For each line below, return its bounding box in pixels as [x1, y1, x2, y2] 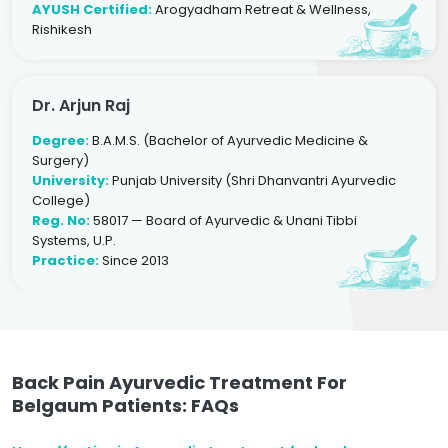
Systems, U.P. [32, 231, 116, 250]
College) [32, 191, 90, 210]
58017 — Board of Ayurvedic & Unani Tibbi [90, 211, 357, 230]
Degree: [32, 131, 89, 150]
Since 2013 [99, 251, 169, 270]
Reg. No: [32, 211, 90, 230]
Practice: [32, 251, 99, 270]
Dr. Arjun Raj [32, 94, 130, 117]
